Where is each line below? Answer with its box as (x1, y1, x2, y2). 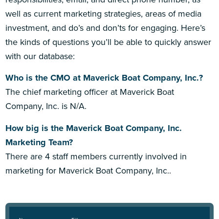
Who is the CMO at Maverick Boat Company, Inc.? (5, 71, 203, 85)
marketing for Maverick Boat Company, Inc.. (5, 164, 172, 177)
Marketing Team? (5, 135, 73, 149)
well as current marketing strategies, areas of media (5, 7, 202, 21)
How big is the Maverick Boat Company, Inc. (5, 121, 182, 134)
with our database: (5, 50, 75, 63)
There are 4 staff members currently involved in (5, 150, 187, 163)
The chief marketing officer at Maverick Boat (5, 86, 175, 99)
